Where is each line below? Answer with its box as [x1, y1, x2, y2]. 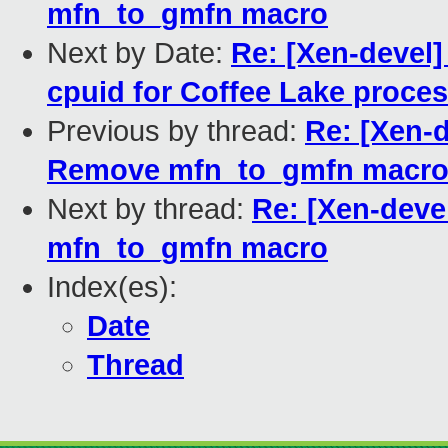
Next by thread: [47, 193, 252, 226]
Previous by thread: [47, 115, 305, 148]
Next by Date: [47, 37, 231, 70]
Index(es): [47, 271, 177, 304]
